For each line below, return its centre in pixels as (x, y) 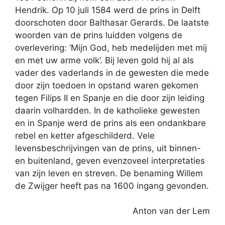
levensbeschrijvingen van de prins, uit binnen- (108, 148)
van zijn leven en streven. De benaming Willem (109, 173)
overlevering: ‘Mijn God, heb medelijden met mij (111, 47)
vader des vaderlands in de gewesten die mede (112, 73)
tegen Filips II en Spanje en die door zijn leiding (110, 98)
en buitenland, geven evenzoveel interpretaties (110, 160)
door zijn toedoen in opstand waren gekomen (107, 85)
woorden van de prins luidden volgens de (99, 35)
